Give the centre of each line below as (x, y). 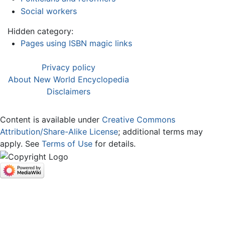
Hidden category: (40, 31)
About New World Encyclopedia (69, 80)
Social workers (48, 11)
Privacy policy (69, 68)
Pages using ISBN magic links (76, 43)
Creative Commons (139, 120)
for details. (114, 144)
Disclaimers (69, 92)
